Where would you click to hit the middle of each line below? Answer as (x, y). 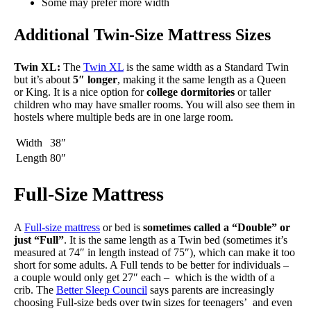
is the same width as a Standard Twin (206, 67)
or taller (253, 92)
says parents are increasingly (211, 289)
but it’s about (42, 80)
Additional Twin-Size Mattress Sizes (142, 35)
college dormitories (191, 92)
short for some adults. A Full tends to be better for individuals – (153, 264)
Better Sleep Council (102, 289)
